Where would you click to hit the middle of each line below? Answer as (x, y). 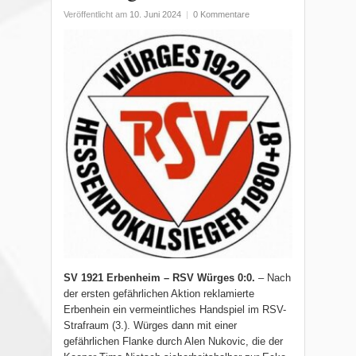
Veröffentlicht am (97, 15)
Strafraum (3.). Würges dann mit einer (150, 326)
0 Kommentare (221, 15)
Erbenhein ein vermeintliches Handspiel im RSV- (175, 310)
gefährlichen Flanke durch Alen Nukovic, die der (173, 342)
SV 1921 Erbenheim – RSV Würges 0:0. (159, 278)
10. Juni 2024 (155, 15)
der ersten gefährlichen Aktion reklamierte (159, 294)
